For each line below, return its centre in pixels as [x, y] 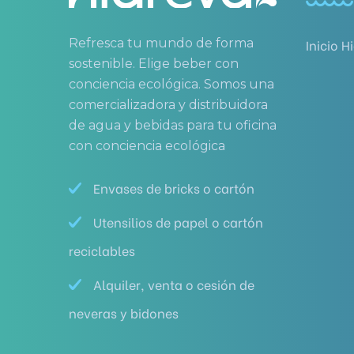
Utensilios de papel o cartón [178, 222]
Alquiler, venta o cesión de [174, 284]
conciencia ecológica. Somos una [171, 84]
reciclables [102, 250]
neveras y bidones [124, 313]
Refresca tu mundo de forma [161, 43]
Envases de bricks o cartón [174, 188]
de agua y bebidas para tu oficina [173, 125]
